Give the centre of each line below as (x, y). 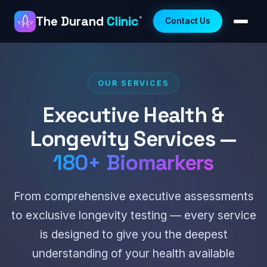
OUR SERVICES (133, 83)
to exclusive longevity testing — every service (133, 215)
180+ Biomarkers (133, 162)
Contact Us (188, 21)
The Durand (71, 21)
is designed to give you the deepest (133, 234)
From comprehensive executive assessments (133, 196)
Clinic (122, 21)
